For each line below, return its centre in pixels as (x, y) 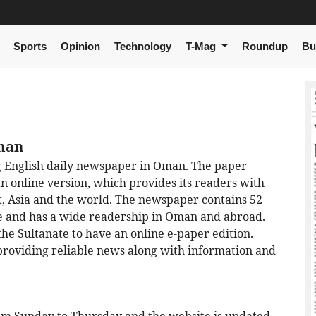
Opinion (80, 47)
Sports (30, 47)
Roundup (265, 47)
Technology (142, 47)
